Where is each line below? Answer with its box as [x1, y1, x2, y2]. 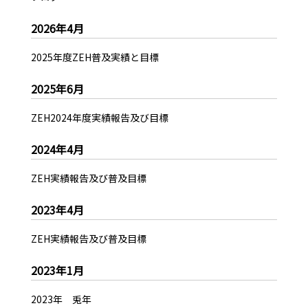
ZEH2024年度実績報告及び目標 [30, 111, 168, 125]
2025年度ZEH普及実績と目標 [30, 50, 159, 65]
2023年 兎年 [30, 292, 91, 307]
